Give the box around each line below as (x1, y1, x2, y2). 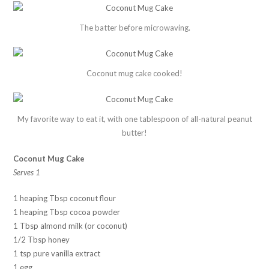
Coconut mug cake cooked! (86, 68, 183, 78)
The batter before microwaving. (79, 22, 190, 32)
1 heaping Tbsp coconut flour (13, 193, 116, 203)
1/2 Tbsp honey (13, 234, 70, 244)
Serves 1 (13, 167, 41, 177)
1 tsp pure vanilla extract (13, 248, 101, 258)
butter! (122, 127, 147, 138)
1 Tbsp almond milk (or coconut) (13, 220, 128, 231)
